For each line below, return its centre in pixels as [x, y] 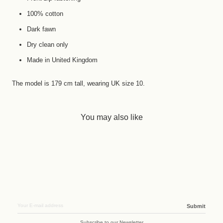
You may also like [111, 117]
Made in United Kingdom [62, 60]
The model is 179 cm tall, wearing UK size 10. [78, 83]
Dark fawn [41, 29]
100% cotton [45, 13]
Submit [196, 206]
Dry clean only [48, 44]
